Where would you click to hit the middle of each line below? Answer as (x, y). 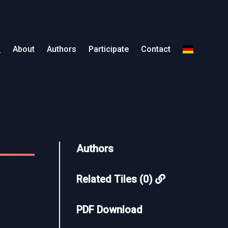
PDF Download (109, 210)
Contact (155, 49)
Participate (108, 49)
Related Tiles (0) (116, 179)
